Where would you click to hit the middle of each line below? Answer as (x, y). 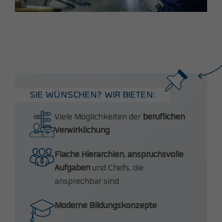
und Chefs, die (117, 168)
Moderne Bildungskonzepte (106, 206)
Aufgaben (72, 168)
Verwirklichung (82, 130)
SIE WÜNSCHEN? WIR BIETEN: (92, 95)
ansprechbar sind (87, 182)
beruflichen (164, 117)
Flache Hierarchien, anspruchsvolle (119, 155)
